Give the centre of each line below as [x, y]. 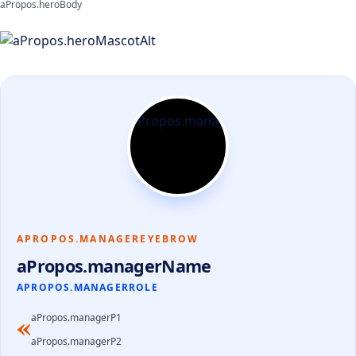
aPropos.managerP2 [76, 342]
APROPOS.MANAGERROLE [87, 288]
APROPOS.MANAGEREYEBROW [108, 239]
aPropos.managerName [114, 266]
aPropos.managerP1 [76, 318]
